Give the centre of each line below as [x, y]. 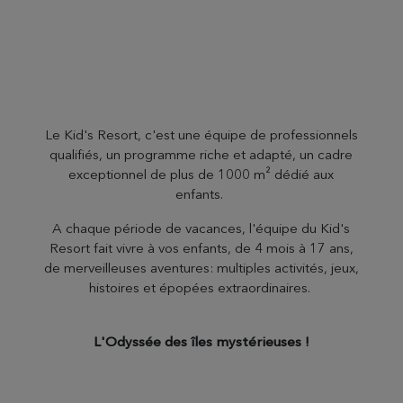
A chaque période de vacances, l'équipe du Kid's [201, 228]
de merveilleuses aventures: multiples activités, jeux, [201, 268]
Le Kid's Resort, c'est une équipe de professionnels [201, 134]
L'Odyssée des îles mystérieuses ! [201, 341]
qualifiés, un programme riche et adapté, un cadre [201, 154]
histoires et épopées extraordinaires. [201, 287]
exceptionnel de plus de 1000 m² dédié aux [201, 174]
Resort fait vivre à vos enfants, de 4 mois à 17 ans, [201, 248]
